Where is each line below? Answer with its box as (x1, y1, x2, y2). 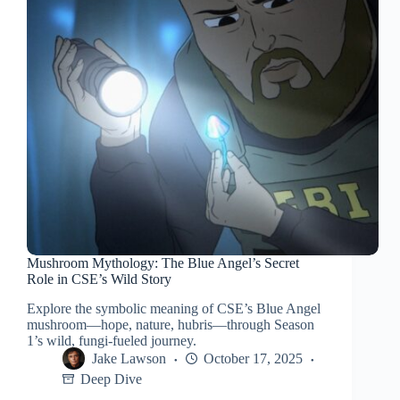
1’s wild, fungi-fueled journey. (27, 333, 196, 349)
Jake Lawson (92, 351, 166, 367)
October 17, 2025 (204, 351, 303, 367)
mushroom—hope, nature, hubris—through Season (27, 317, 314, 333)
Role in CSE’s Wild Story (27, 271, 171, 287)
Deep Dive (80, 371, 142, 387)
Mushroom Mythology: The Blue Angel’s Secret (27, 255, 299, 271)
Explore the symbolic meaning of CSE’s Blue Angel (27, 301, 321, 317)
